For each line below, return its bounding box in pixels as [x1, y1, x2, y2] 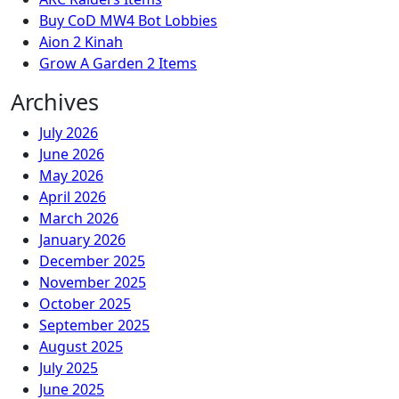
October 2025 [39, 294, 131, 313]
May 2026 [39, 166, 103, 185]
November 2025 [39, 273, 146, 292]
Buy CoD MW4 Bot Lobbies [39, 11, 217, 30]
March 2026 [39, 208, 118, 228]
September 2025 [39, 315, 150, 335]
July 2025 [39, 358, 98, 378]
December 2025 [39, 251, 145, 271]
